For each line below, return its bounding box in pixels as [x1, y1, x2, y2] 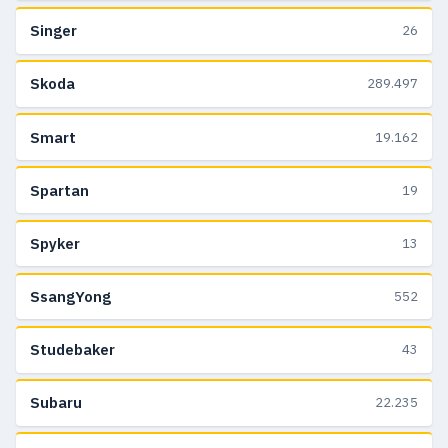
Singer [30, 21, 77, 41]
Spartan [30, 180, 89, 200]
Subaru [30, 393, 82, 413]
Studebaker [30, 340, 115, 360]
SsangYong [30, 287, 111, 307]
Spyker [30, 233, 80, 253]
